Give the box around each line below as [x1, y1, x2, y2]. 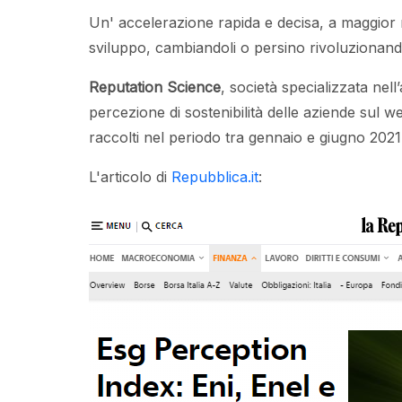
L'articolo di [89, 167, 171, 186]
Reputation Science [89, 77, 221, 96]
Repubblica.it [171, 167, 258, 186]
